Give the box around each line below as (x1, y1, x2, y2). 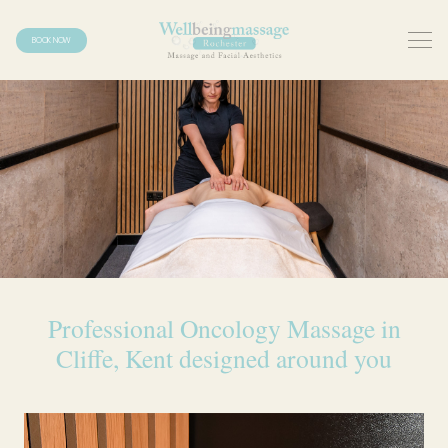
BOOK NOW (32, 34, 72, 46)
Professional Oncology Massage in (47, 311, 401, 346)
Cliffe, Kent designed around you (56, 341, 392, 376)
